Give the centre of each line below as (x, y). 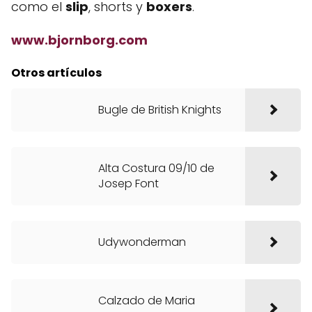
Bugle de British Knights (160, 110)
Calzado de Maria (147, 301)
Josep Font (128, 184)
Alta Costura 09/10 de (156, 168)
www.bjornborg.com (79, 40)
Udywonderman (142, 242)
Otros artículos (56, 73)
